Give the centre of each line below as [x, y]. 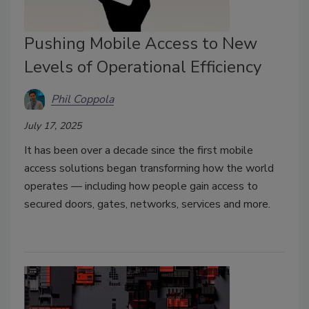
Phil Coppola [82, 99]
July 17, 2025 [53, 126]
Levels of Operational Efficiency [143, 67]
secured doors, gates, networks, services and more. [149, 205]
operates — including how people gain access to [141, 187]
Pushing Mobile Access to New [141, 44]
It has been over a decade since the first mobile [139, 151]
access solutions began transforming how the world [149, 169]
